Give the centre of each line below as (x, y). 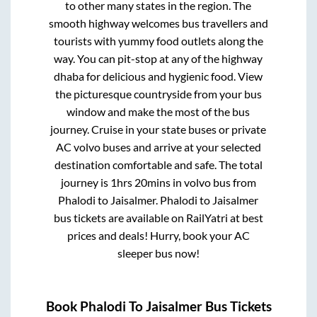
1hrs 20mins (140, 182)
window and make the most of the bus (158, 111)
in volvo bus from (213, 182)
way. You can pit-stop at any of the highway (158, 58)
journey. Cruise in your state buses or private (158, 129)
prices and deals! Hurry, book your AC (158, 235)
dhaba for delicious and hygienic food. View (158, 76)
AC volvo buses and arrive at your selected (158, 146)
